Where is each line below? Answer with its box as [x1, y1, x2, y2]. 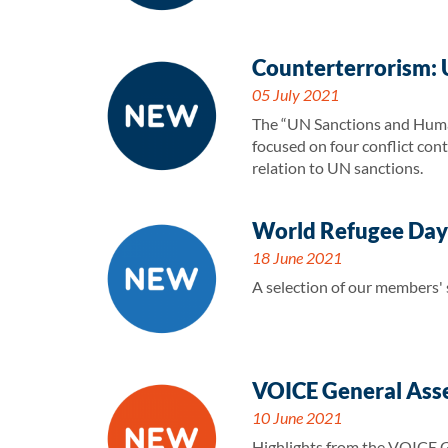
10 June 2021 [252, 407, 342, 427]
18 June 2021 [252, 247, 342, 267]
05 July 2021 [252, 84, 339, 104]
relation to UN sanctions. [252, 157, 423, 177]
